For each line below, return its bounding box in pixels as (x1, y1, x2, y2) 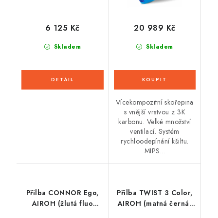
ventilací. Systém (130, 126, 180, 136)
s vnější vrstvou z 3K (124, 107, 185, 117)
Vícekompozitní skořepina (115, 97, 194, 107)
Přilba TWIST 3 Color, (117, 187, 193, 198)
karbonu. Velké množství (118, 116, 191, 127)
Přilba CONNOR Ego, (26, 187, 99, 198)
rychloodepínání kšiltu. (121, 136, 189, 146)
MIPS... (144, 145, 165, 156)
